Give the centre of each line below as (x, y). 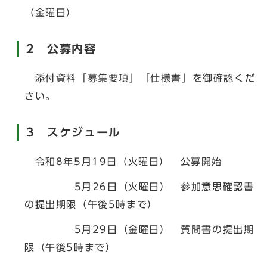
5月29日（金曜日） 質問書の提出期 (139, 229)
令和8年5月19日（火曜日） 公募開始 (123, 162)
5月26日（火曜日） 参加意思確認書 (139, 187)
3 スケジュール (74, 132)
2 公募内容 (61, 49)
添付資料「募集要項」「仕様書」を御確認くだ (140, 78)
